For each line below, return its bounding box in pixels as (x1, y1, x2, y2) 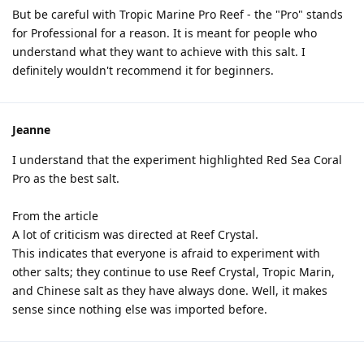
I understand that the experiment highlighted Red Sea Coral (12, 152, 342, 167)
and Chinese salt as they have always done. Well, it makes (12, 283, 327, 298)
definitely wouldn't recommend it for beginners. (12, 63, 274, 78)
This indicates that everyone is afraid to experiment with (12, 245, 320, 261)
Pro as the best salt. (12, 171, 119, 186)
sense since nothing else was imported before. (12, 301, 267, 317)
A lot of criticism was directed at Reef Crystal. (12, 227, 258, 242)
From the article (12, 208, 98, 223)
